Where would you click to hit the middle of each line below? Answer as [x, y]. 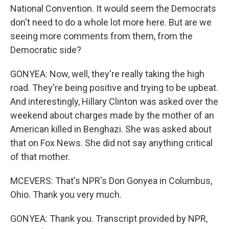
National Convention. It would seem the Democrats [113, 8]
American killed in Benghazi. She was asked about [111, 129]
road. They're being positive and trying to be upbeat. [114, 88]
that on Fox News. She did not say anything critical [111, 143]
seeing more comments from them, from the [101, 36]
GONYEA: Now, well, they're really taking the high [107, 74]
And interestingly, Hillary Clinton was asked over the [114, 101]
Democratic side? [46, 50]
